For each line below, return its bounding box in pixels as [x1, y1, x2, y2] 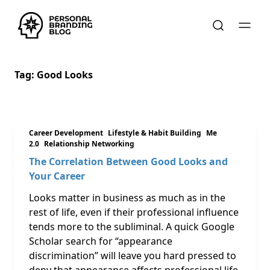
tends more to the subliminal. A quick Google [29, 220, 234, 233]
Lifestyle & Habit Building [108, 128, 201, 138]
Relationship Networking [44, 139, 134, 149]
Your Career [29, 169, 85, 183]
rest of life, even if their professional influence [29, 206, 239, 219]
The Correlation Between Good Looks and [29, 155, 228, 168]
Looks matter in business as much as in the [29, 191, 225, 204]
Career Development [29, 128, 103, 138]
